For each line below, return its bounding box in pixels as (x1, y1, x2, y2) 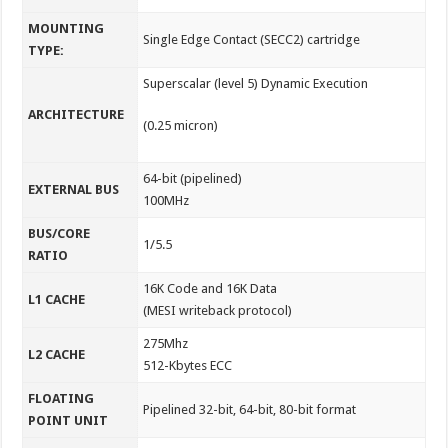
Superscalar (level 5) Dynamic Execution (143, 75, 369, 91)
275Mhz (143, 335, 189, 351)
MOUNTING (28, 20, 105, 36)
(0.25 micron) (143, 117, 219, 133)
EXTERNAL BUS (28, 181, 120, 197)
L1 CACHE (28, 291, 86, 307)
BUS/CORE (28, 225, 91, 241)
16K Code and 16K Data (143, 280, 278, 296)
